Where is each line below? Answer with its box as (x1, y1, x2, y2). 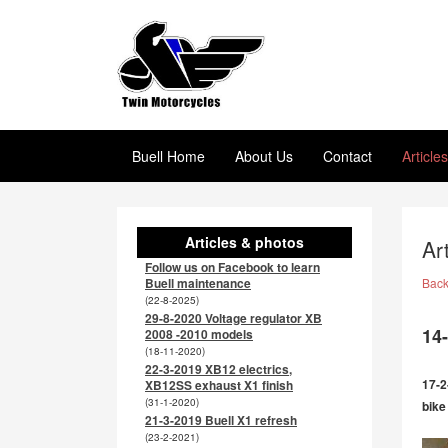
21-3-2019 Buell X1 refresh (145, 411, 297, 429)
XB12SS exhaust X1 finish (145, 376, 293, 394)
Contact (323, 145, 372, 166)
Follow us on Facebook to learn (145, 258, 320, 276)
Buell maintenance (145, 274, 251, 292)
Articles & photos (185, 232, 304, 252)
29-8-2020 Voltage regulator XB (145, 309, 322, 327)
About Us (235, 145, 293, 166)
